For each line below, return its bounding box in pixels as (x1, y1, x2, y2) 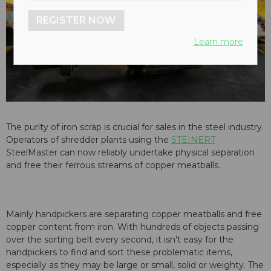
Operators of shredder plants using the (6, 134, 171, 146)
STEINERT (171, 134, 215, 146)
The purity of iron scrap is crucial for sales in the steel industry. (6, 122, 264, 133)
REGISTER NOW (36, 15, 116, 26)
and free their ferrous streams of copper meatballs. (6, 160, 220, 171)
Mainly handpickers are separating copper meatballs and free (6, 209, 262, 220)
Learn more (193, 36, 243, 47)
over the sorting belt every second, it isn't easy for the (6, 234, 233, 246)
